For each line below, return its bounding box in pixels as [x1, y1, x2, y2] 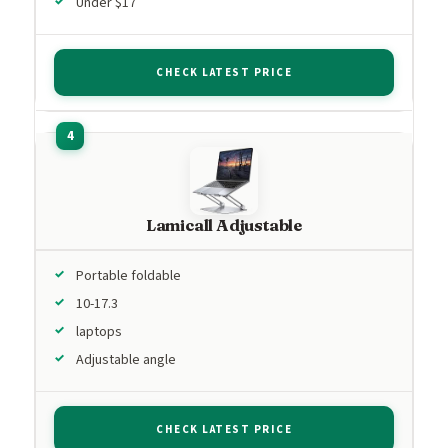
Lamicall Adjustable [145, 214, 303, 235]
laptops [76, 321, 122, 342]
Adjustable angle [76, 349, 176, 370]
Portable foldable [76, 265, 181, 286]
